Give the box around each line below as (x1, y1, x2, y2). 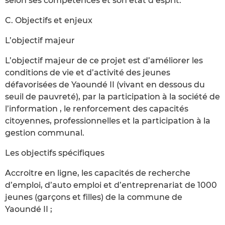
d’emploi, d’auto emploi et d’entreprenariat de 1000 (5, 180, 217, 190)
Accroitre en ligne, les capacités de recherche (5, 168, 190, 178)
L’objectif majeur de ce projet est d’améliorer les (5, 55, 203, 65)
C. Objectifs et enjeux (5, 15, 92, 25)
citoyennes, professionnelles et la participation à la (5, 116, 210, 126)
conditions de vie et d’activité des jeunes (5, 67, 170, 77)
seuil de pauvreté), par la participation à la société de (5, 91, 220, 101)
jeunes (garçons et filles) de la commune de (5, 192, 182, 202)
